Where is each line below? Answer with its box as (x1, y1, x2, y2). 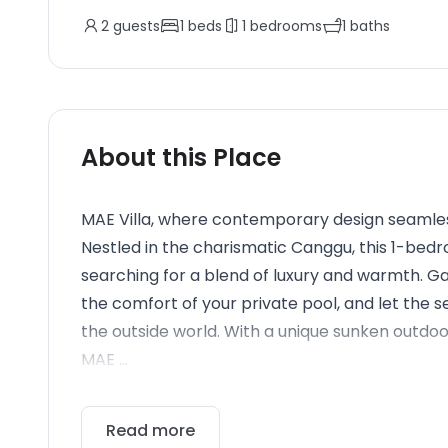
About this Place (81, 141, 281, 174)
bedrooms (246, 16, 322, 36)
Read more (106, 419, 195, 442)
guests (109, 16, 160, 36)
